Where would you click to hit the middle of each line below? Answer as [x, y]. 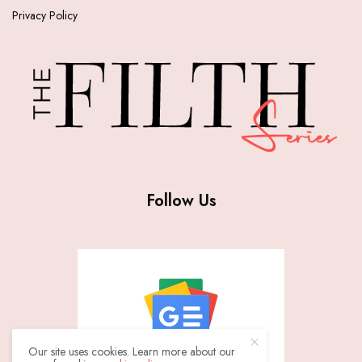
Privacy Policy [45, 15]
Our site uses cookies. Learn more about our [132, 351]
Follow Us [181, 201]
